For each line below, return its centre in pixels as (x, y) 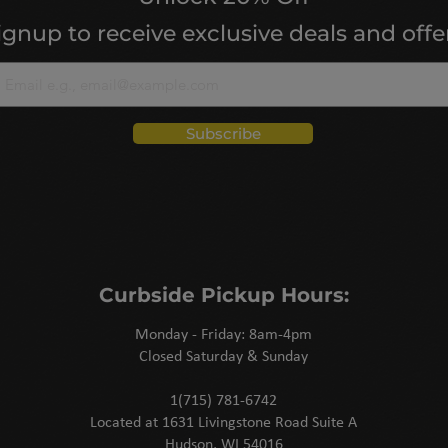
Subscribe (223, 134)
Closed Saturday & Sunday (223, 357)
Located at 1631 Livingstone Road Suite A (223, 423)
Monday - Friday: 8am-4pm (223, 335)
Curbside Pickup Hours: (224, 295)
